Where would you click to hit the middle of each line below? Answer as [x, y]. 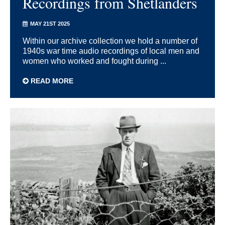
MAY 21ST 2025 [50, 24]
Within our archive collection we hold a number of [110, 41]
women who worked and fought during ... [94, 61]
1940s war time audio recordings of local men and [111, 51]
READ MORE [51, 81]
